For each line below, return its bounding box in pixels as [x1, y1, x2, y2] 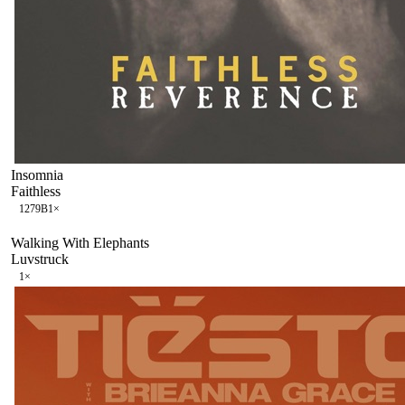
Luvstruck [11, 250, 69, 267]
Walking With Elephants [11, 234, 149, 250]
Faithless [11, 183, 61, 199]
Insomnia [11, 166, 63, 183]
